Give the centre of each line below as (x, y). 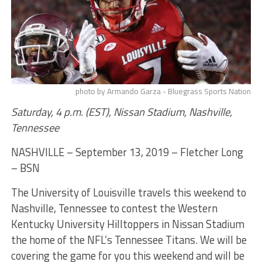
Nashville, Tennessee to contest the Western (114, 208)
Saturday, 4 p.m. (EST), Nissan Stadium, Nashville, (121, 111)
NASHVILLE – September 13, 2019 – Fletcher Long (127, 152)
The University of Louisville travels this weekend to (128, 192)
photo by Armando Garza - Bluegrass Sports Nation (163, 91)
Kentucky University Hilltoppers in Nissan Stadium (127, 224)
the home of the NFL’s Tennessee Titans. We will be (129, 239)
